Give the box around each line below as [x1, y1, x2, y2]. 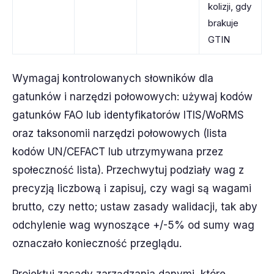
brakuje [208, 17, 239, 29]
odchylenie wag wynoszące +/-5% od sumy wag [12, 219, 254, 231]
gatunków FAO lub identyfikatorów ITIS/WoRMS [12, 109, 244, 121]
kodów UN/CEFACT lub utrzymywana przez [12, 146, 223, 158]
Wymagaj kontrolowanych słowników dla [12, 72, 213, 84]
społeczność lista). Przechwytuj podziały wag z [12, 164, 244, 176]
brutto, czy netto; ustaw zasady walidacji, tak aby [12, 201, 257, 213]
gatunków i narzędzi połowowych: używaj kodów [12, 91, 253, 103]
